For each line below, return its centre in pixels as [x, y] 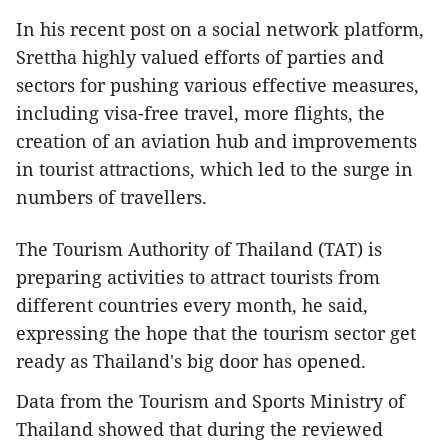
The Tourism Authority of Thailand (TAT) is [199, 248]
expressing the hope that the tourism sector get [216, 332]
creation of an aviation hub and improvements [216, 140]
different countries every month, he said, [192, 304]
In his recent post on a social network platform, [220, 28]
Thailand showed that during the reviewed [199, 428]
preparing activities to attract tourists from [198, 276]
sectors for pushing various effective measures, [217, 84]
